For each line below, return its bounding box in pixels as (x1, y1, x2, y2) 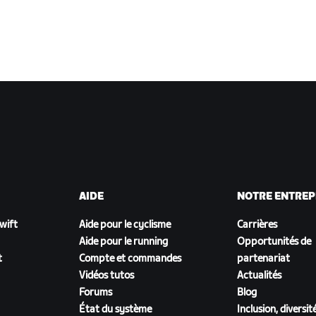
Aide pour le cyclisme (79, 219, 171, 231)
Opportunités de (237, 236, 311, 248)
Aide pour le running (79, 236, 168, 248)
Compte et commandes (79, 253, 181, 265)
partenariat (237, 253, 290, 265)
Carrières (237, 219, 277, 231)
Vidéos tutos (79, 269, 134, 282)
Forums (79, 286, 112, 299)
